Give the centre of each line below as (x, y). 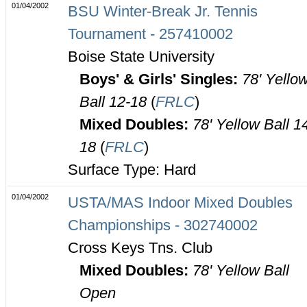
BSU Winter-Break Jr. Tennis (163, 12)
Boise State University (141, 57)
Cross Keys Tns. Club (140, 248)
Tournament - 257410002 (150, 34)
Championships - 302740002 (163, 225)
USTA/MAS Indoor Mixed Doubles (180, 203)
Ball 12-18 (115, 102)
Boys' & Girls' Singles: (160, 79)
